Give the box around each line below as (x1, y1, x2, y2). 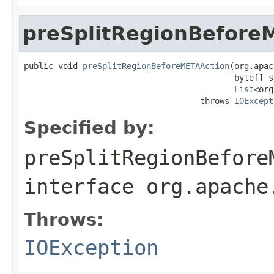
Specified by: (24, 117, 155, 138)
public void (24, 61, 83, 71)
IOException (24, 235, 158, 260)
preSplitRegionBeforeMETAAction (83, 61, 229, 71)
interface (24, 174, 146, 199)
